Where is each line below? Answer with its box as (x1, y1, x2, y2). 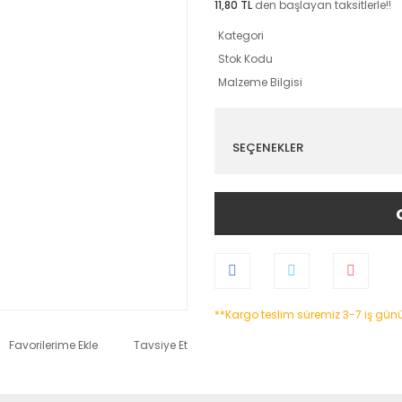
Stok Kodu (218, 51, 273, 66)
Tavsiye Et (134, 337, 188, 353)
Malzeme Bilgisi (218, 74, 302, 90)
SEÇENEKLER (232, 139, 303, 156)
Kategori (218, 28, 264, 43)
